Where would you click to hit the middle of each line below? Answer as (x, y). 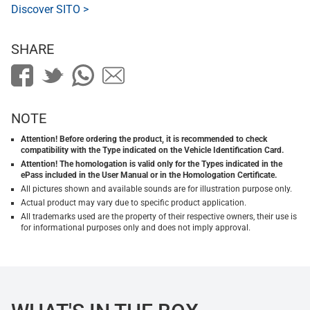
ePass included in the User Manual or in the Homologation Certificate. (149, 175)
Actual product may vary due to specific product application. (134, 203)
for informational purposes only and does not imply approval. (136, 228)
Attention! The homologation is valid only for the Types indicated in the (152, 164)
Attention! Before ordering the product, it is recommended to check (144, 139)
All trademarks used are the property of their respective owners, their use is (159, 217)
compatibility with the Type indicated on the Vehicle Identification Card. (152, 151)
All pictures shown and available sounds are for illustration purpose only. (156, 189)
